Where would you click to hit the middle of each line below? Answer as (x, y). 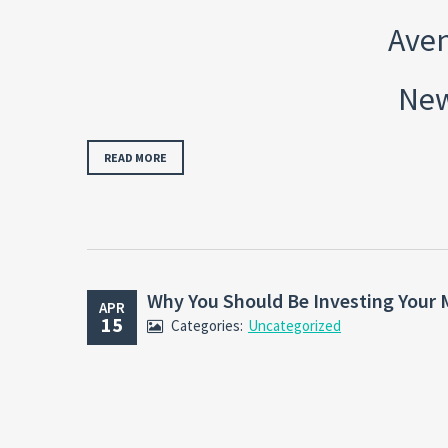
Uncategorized (294, 325)
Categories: (207, 325)
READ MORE (135, 157)
